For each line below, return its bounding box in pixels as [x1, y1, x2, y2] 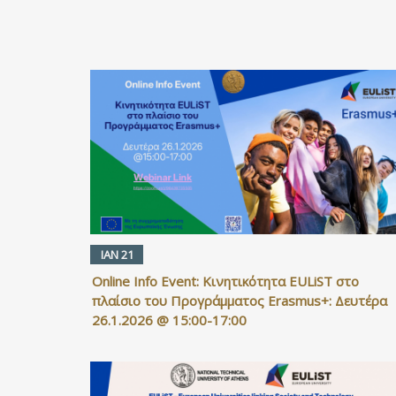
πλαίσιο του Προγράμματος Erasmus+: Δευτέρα [92, 291, 387, 309]
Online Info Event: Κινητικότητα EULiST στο [92, 271, 359, 290]
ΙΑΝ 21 [100, 246, 133, 263]
